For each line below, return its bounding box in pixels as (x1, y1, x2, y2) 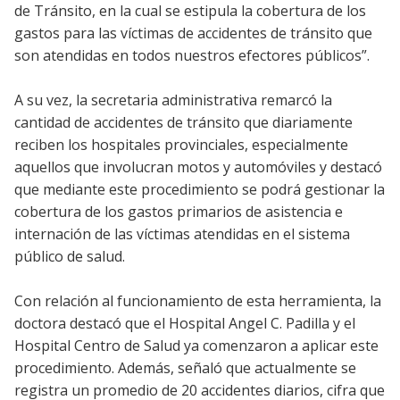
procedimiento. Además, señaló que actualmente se (14, 357, 356, 378)
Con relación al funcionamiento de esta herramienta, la (14, 290, 381, 311)
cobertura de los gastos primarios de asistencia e (14, 201, 343, 221)
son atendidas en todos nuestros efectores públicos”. (14, 45, 370, 65)
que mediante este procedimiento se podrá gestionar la (14, 179, 385, 199)
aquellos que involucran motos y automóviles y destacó (14, 156, 382, 177)
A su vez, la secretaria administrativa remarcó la (14, 89, 332, 110)
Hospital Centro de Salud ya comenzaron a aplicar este (14, 335, 379, 355)
